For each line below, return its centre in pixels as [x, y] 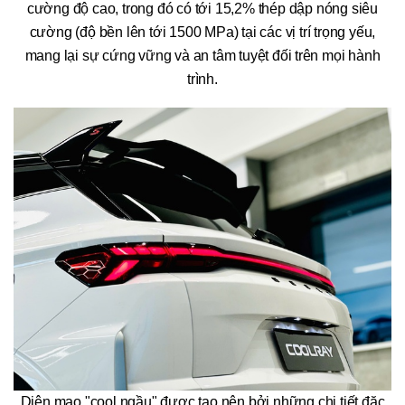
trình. [202, 79]
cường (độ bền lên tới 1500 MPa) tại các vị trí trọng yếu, [202, 32]
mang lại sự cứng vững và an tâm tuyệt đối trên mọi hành [202, 55]
